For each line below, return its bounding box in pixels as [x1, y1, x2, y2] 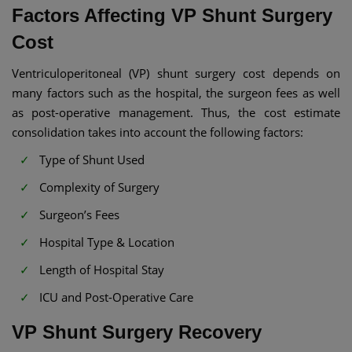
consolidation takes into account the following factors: [12, 123, 303, 140]
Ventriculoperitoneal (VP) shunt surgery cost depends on [12, 64, 340, 81]
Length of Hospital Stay [39, 262, 164, 277]
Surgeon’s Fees [39, 207, 119, 222]
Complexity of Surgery [39, 179, 159, 195]
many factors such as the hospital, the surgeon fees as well [12, 84, 340, 101]
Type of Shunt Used [39, 152, 145, 167]
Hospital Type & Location [39, 234, 174, 250]
